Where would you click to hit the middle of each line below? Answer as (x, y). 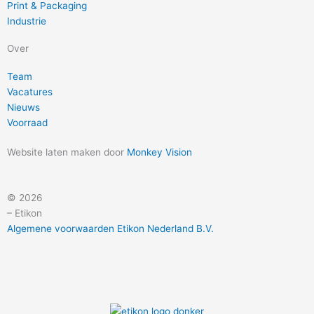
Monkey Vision (159, 152)
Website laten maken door (67, 152)
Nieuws (23, 107)
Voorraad (27, 122)
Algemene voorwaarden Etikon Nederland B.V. (110, 229)
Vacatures (30, 91)
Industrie (27, 21)
